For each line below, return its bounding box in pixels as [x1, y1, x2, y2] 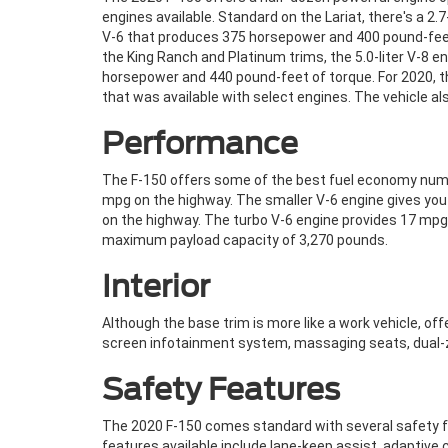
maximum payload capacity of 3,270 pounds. [102, 232, 388, 248]
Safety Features [102, 371, 340, 407]
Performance [102, 125, 298, 161]
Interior [102, 268, 210, 304]
